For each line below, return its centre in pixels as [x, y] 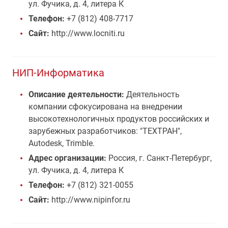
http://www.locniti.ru [87, 33]
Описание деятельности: [76, 94]
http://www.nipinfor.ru [90, 200]
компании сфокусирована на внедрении [105, 107]
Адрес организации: [68, 158]
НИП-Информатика [58, 73]
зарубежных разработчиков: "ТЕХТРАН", [105, 131]
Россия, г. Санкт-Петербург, [160, 158]
